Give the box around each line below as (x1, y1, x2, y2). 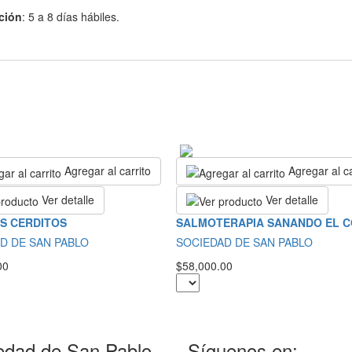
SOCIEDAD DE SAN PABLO (176, 234, 313, 251)
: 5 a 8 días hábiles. (22, 9, 119, 25)
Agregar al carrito (64, 163, 151, 179)
